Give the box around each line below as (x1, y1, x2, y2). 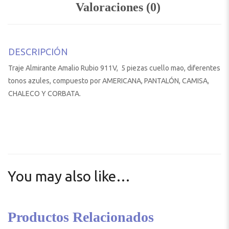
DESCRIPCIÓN (8, 46, 68, 57)
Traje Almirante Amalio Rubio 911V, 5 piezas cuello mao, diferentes (8, 63, 220, 72)
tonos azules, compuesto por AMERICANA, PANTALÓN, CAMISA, (8, 76, 209, 85)
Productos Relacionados (8, 209, 154, 225)
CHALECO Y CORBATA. (8, 89, 81, 98)
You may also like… (8, 168, 130, 184)
